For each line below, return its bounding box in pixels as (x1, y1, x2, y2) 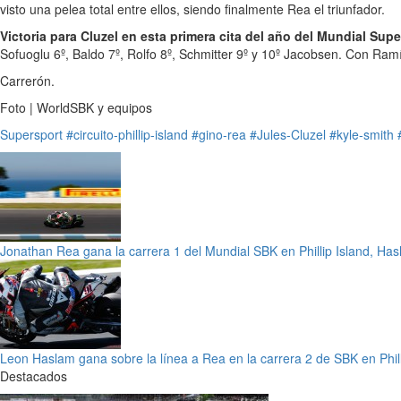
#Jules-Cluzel (250, 125, 326, 143)
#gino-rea (192, 125, 246, 143)
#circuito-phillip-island (66, 125, 188, 143)
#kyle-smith (329, 125, 394, 143)
